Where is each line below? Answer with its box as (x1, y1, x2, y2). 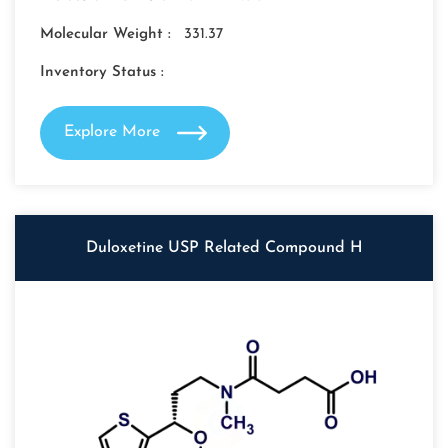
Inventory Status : (40, 65, 164, 81)
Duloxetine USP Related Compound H (85, 240, 363, 257)
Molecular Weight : (40, 27, 176, 43)
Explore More (63, 124, 165, 141)
